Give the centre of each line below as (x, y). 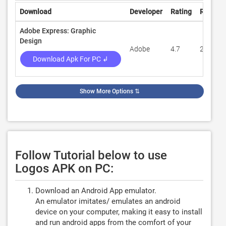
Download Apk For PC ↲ (71, 59)
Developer (146, 12)
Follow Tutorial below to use (91, 155)
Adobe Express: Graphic (58, 31)
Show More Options (106, 91)
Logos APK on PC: (64, 168)
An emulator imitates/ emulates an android (108, 201)
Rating (181, 12)
